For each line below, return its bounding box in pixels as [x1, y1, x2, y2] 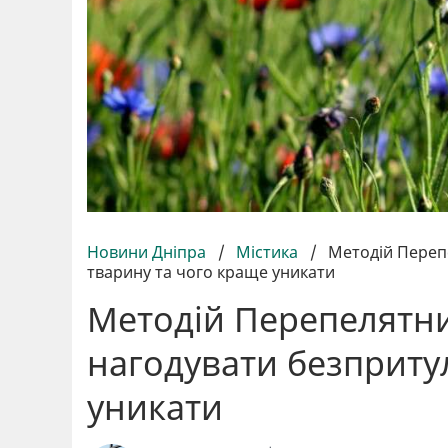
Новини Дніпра [87, 240, 210, 263]
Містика [236, 240, 298, 263]
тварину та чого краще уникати [87, 260, 335, 283]
